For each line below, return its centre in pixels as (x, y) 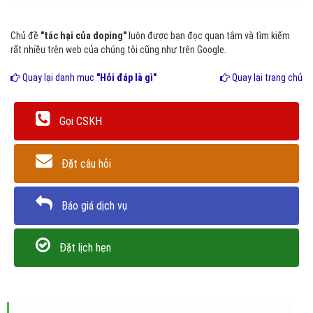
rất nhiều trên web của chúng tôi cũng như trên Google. (118, 50)
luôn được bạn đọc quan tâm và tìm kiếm (208, 36)
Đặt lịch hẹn (85, 248)
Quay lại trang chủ (266, 78)
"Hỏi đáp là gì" (126, 78)
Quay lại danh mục (58, 78)
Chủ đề (26, 36)
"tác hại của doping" (83, 36)
